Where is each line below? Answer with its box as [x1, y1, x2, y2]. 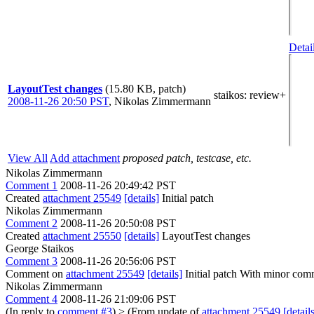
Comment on [6, 268, 66, 280]
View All [8, 152, 48, 164]
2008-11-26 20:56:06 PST [60, 255, 176, 267]
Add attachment [50, 152, 120, 164]
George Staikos [6, 243, 74, 254]
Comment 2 [6, 217, 57, 229]
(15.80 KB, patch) [105, 83, 186, 95]
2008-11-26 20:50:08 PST [60, 217, 176, 229]
